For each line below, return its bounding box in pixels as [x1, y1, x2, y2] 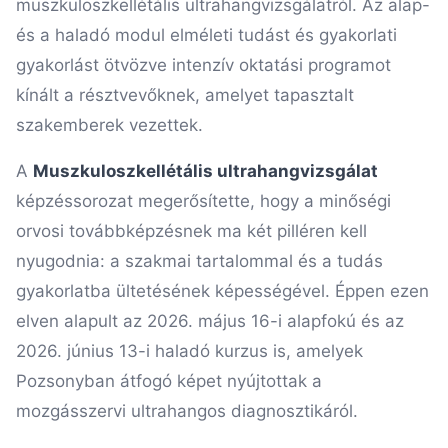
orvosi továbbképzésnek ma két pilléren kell [16, 221, 367, 241]
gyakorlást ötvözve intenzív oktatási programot [16, 55, 391, 75]
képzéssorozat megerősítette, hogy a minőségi [16, 191, 391, 211]
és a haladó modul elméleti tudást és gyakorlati [16, 25, 397, 45]
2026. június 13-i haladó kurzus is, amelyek [16, 341, 363, 361]
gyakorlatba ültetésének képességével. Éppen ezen [16, 281, 429, 301]
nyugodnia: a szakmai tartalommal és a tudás [16, 251, 383, 271]
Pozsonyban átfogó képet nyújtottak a [16, 371, 322, 391]
